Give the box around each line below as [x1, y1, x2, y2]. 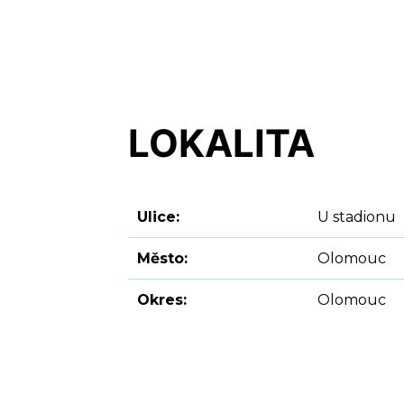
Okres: [137, 291, 187, 309]
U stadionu [317, 208, 396, 226]
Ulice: [137, 208, 179, 226]
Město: [137, 250, 188, 268]
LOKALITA [128, 120, 315, 167]
